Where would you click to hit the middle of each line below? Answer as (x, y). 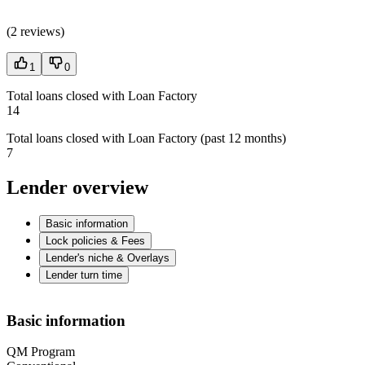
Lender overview (77, 188)
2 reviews (35, 32)
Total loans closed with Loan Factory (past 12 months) (146, 139)
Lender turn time (84, 275)
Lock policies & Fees (95, 241)
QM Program (41, 352)
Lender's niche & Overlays (108, 258)
